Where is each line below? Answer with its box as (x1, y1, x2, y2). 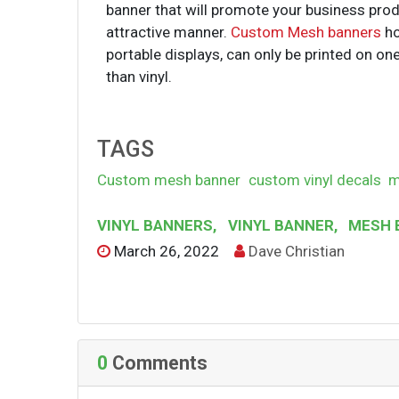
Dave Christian (248, 242, 346, 260)
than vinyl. (106, 68, 173, 86)
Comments (108, 351, 208, 374)
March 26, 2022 (114, 242, 220, 260)
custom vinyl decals (248, 171, 381, 190)
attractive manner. (106, 23, 232, 42)
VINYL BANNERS (97, 216, 214, 234)
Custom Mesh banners (231, 23, 382, 42)
